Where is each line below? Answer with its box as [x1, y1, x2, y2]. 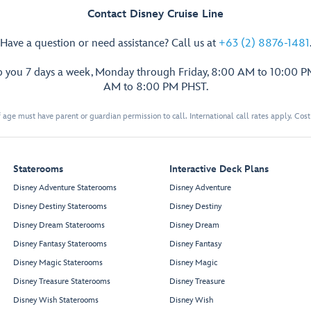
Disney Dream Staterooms [13, 220, 105, 231]
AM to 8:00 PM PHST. [103, 81, 208, 94]
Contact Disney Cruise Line [87, 8, 224, 22]
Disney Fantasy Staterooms [13, 239, 107, 250]
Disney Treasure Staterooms [13, 276, 110, 287]
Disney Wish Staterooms [13, 295, 99, 306]
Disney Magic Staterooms [13, 258, 103, 269]
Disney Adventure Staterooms [13, 183, 117, 194]
